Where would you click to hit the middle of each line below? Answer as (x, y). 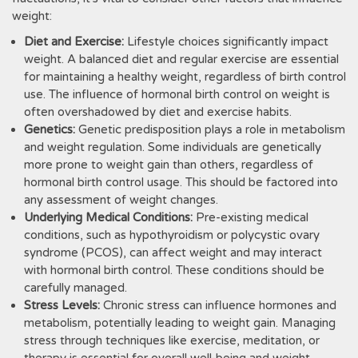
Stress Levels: (62, 305)
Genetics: (50, 129)
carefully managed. (76, 288)
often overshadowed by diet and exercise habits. (158, 112)
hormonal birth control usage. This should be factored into (181, 182)
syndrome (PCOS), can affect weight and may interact (173, 253)
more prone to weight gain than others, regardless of (169, 165)
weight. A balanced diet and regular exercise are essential (181, 59)
